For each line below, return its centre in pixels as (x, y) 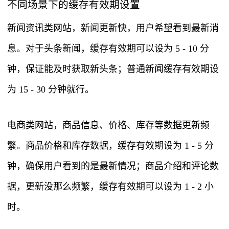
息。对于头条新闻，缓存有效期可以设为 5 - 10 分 (108, 49)
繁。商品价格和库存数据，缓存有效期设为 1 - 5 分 (110, 146)
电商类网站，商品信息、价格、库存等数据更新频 (108, 125)
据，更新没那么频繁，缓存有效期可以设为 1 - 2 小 (110, 187)
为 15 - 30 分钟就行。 (51, 90)
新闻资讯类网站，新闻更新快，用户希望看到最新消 (113, 28)
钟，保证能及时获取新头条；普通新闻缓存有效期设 (113, 69)
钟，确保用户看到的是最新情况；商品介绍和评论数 (113, 166)
